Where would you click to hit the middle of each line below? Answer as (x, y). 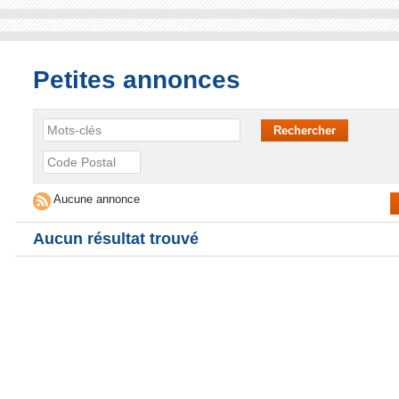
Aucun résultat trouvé (116, 239)
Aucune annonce (96, 199)
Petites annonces (137, 80)
